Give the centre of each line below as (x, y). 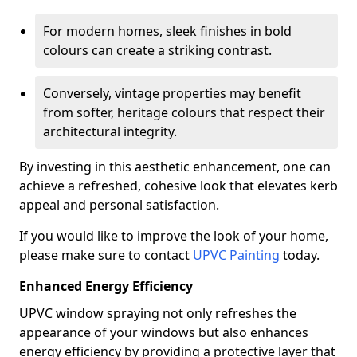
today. (300, 255)
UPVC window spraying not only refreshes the (158, 313)
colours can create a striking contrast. (157, 50)
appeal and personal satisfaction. (119, 205)
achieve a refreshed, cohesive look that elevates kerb (178, 186)
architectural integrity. (110, 131)
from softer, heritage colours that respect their (184, 112)
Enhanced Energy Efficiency (106, 286)
